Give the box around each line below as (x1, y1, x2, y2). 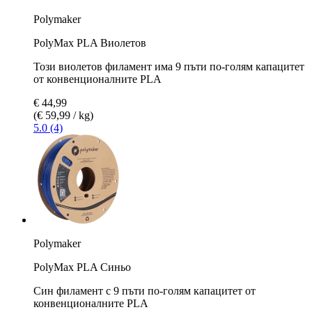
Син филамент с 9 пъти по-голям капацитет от (33, 284, 256, 297)
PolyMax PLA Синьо (33, 260, 131, 273)
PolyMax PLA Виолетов (33, 36, 146, 49)
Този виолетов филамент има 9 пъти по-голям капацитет (33, 60, 304, 72)
